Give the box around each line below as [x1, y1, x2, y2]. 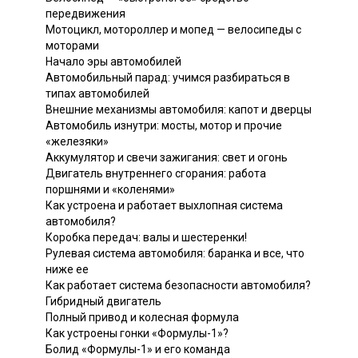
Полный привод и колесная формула [46, 310, 239, 324]
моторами [46, 38, 99, 52]
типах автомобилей [46, 86, 149, 100]
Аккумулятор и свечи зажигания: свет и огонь [46, 150, 288, 164]
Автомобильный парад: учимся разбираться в [46, 70, 290, 84]
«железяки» [46, 134, 109, 148]
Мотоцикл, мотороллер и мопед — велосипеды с [46, 22, 301, 36]
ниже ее [46, 262, 89, 276]
